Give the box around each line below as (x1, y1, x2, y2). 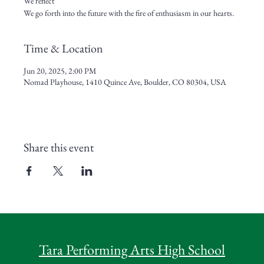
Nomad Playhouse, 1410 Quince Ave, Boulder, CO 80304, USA (24, 77, 226, 88)
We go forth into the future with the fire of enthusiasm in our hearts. (24, 8, 234, 19)
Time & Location (24, 41, 103, 57)
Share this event (24, 140, 94, 156)
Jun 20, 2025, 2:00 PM (24, 65, 97, 77)
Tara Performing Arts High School (38, 240, 225, 259)
